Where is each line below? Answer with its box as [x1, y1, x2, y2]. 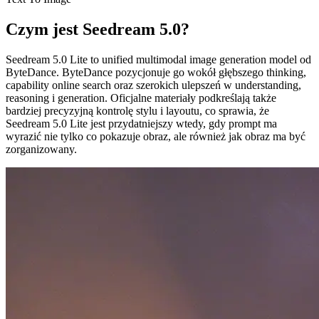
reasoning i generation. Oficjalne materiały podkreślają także [6, 91, 276, 104]
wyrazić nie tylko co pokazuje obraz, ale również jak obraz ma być [6, 130, 305, 142]
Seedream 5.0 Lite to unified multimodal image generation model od [6, 53, 311, 66]
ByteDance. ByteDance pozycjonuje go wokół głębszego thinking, [6, 66, 306, 78]
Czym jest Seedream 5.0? [6, 19, 189, 38]
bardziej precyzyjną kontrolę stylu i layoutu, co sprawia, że [6, 104, 269, 117]
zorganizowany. [6, 142, 77, 155]
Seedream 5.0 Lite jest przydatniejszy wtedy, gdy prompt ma [6, 117, 277, 130]
